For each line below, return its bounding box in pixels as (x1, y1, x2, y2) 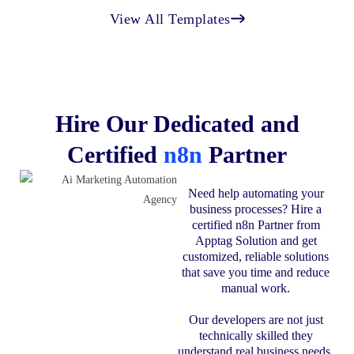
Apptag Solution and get (194, 234, 317, 248)
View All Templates (109, 10, 231, 27)
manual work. (221, 281, 290, 296)
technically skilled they (198, 329, 313, 343)
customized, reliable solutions (183, 250, 329, 264)
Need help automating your (187, 186, 324, 201)
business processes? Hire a (190, 202, 322, 217)
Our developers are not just (188, 313, 323, 327)
